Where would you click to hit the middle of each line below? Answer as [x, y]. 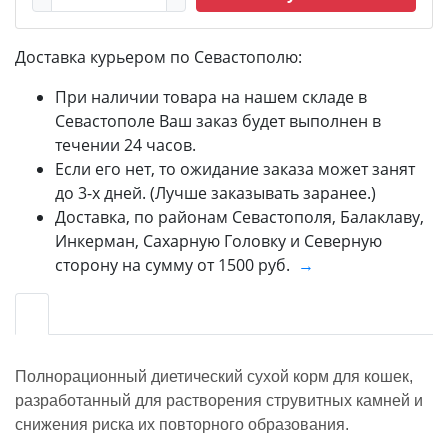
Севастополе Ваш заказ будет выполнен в [218, 120]
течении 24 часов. [125, 144]
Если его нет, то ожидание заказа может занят [235, 168]
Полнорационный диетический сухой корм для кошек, [214, 376]
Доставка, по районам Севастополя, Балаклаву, [239, 216]
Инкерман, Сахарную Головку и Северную [218, 240]
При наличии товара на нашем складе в [211, 96]
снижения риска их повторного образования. [182, 424]
